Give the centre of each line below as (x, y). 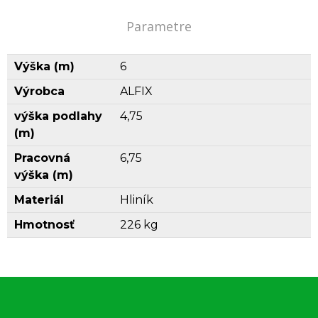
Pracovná (42, 158)
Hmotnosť (44, 225)
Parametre (159, 26)
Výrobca (39, 91)
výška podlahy (58, 116)
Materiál (39, 200)
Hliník (137, 200)
